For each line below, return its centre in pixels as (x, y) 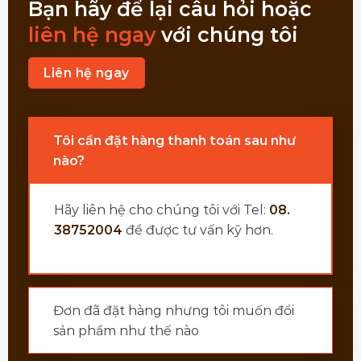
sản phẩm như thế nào (126, 331)
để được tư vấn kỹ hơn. (197, 230)
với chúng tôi (226, 34)
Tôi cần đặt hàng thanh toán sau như (174, 141)
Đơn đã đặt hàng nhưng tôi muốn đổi (173, 311)
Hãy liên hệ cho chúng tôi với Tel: (161, 210)
